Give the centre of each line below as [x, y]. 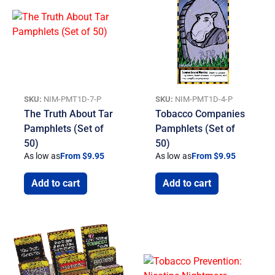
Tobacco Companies [200, 114]
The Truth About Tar [69, 114]
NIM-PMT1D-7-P [72, 99]
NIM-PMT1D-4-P [203, 99]
